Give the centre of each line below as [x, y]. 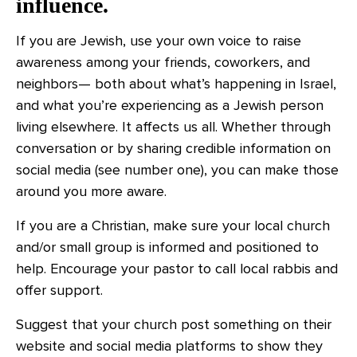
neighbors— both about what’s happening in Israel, [176, 84]
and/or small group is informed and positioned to [167, 247]
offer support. [59, 290]
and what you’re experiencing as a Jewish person [170, 105]
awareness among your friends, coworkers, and [163, 62]
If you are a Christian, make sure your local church [173, 226]
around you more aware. [91, 191]
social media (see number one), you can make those [177, 170]
